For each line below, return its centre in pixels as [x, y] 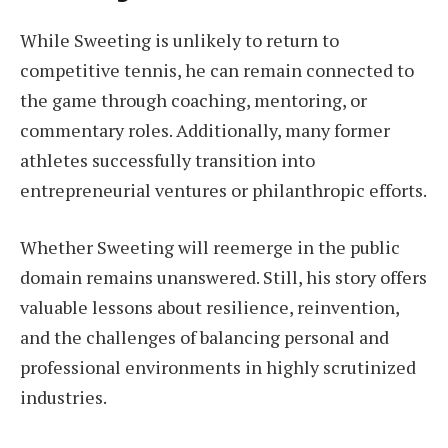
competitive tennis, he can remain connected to [217, 69]
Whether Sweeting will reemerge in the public [210, 247]
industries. [63, 397]
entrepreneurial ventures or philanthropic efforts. [223, 189]
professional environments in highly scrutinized [218, 367]
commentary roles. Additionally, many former [205, 129]
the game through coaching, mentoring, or [193, 99]
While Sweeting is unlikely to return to [179, 39]
